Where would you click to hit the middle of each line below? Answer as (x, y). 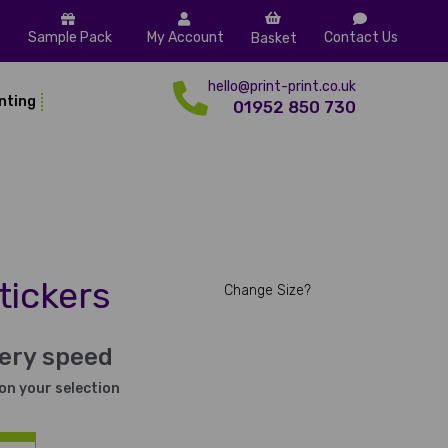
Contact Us (361, 37)
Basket (274, 38)
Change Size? (267, 290)
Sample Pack (69, 37)
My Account (186, 37)
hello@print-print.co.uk (282, 86)
